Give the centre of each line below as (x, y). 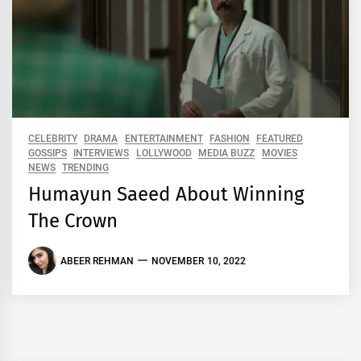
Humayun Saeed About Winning (166, 195)
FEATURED (280, 139)
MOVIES (279, 154)
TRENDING (86, 168)
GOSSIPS (48, 154)
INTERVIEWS (102, 154)
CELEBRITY (53, 139)
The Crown (73, 221)
